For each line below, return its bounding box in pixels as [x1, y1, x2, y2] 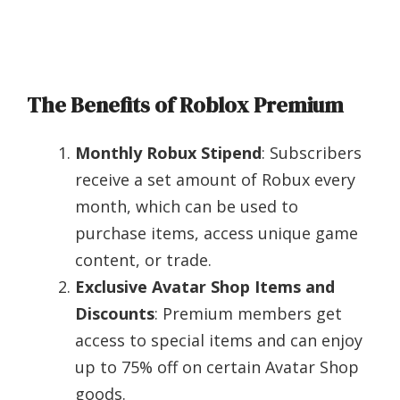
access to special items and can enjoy [75, 329, 362, 352]
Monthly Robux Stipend [75, 142, 262, 164]
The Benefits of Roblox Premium [27, 90, 344, 121]
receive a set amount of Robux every [75, 169, 355, 191]
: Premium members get [154, 303, 342, 325]
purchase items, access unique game [75, 222, 358, 245]
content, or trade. [75, 249, 212, 271]
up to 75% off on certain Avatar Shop [75, 356, 359, 379]
